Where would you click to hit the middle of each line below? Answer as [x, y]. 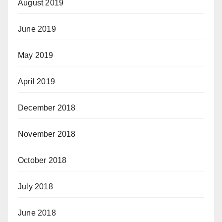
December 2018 [47, 108]
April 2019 [36, 82]
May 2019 [36, 55]
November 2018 [47, 134]
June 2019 [37, 29]
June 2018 [37, 213]
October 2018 [42, 160]
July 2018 [35, 187]
